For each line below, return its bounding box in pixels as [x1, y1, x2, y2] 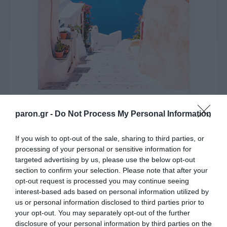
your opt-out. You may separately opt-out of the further [15, 208, 190, 217]
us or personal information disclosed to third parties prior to [15, 198, 204, 206]
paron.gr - [15, 109, 55, 118]
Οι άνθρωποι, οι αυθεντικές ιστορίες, [52, 134, 175, 144]
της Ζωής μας [77, 117, 150, 133]
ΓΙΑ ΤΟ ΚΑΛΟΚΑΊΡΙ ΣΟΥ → [68, 192, 159, 202]
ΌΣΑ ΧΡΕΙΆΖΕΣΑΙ [84, 183, 143, 193]
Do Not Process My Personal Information [55, 109, 211, 118]
